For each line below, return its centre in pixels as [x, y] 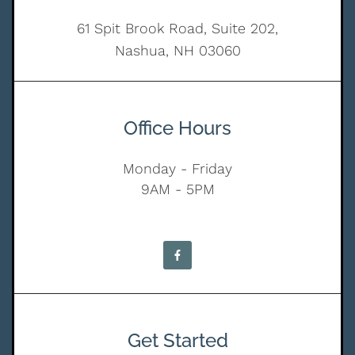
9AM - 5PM [177, 189]
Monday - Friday [177, 168]
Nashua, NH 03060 [177, 50]
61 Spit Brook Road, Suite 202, [177, 28]
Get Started [177, 340]
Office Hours [177, 128]
